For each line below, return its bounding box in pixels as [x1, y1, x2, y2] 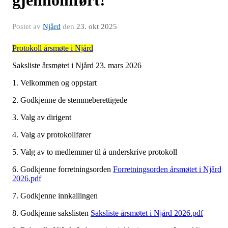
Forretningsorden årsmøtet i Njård [113, 165, 221, 174]
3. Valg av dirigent [12, 113, 73, 122]
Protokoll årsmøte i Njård [12, 44, 93, 53]
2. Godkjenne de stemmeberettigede [12, 96, 129, 105]
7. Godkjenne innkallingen [12, 191, 98, 201]
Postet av [12, 22, 43, 31]
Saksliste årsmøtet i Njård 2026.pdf [91, 209, 203, 218]
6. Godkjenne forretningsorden [12, 165, 113, 174]
